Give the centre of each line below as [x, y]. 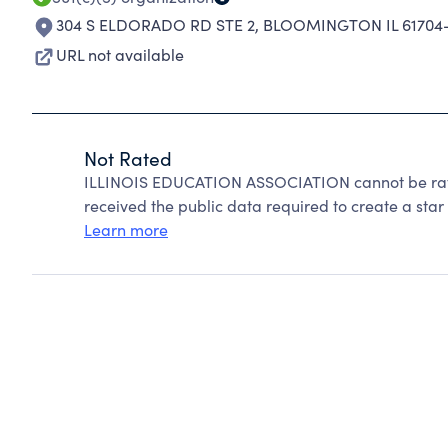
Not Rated [128, 158]
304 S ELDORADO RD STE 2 [155, 24]
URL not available [120, 54]
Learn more [126, 229]
